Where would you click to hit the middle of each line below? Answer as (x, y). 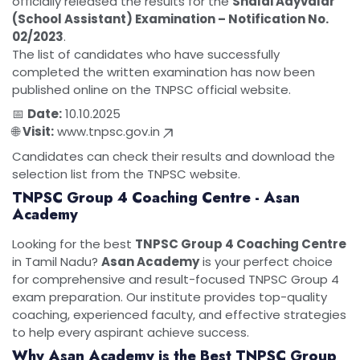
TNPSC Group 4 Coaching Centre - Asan (156, 197)
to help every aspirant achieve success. (131, 332)
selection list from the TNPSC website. (126, 174)
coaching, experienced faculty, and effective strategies (179, 314)
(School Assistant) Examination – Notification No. (170, 19)
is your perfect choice (266, 261)
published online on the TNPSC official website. (151, 90)
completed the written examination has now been (164, 72)
